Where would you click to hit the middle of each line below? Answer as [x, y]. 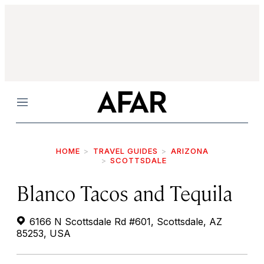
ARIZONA [189, 151]
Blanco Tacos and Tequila [124, 192]
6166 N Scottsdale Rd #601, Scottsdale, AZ [124, 222]
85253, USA [44, 233]
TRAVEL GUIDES [125, 151]
